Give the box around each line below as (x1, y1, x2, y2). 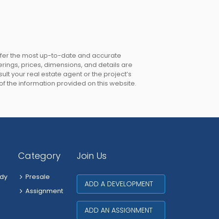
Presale (25, 172, 50, 181)
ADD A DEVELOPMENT (84, 178, 153, 189)
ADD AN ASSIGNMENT (84, 205, 153, 215)
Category (18, 149, 61, 162)
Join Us (76, 149, 107, 162)
